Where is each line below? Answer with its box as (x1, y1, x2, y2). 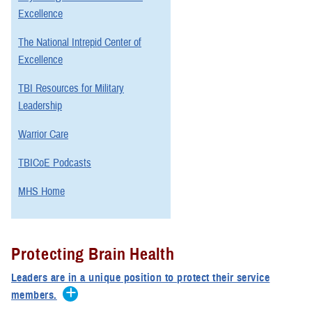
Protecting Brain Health (11, 244, 175, 265)
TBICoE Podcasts (18, 156, 91, 171)
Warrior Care (18, 127, 68, 142)
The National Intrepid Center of (18, 36, 141, 50)
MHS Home (18, 185, 65, 199)
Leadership (18, 99, 62, 114)
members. (11, 288, 57, 303)
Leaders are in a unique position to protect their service (11, 271, 270, 286)
